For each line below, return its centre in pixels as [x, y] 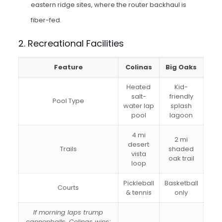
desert [139, 144]
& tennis [139, 192]
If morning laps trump [68, 212]
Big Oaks [181, 67]
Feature [68, 67]
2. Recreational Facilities [71, 43]
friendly [181, 96]
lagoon [181, 115]
